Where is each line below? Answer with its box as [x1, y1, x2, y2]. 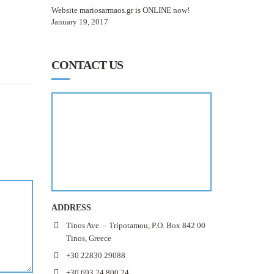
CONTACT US [51, 58, 123, 72]
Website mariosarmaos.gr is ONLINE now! [51, 6, 190, 15]
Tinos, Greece [65, 233, 111, 243]
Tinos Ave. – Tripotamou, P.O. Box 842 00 [65, 220, 206, 230]
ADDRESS [51, 202, 91, 212]
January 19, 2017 [51, 17, 108, 26]
